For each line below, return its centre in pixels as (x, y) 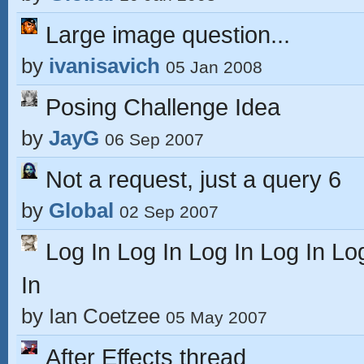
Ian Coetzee (104, 316)
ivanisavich (104, 66)
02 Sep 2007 (169, 212)
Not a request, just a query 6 (193, 179)
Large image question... (168, 35)
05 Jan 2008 (214, 67)
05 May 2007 (217, 317)
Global (81, 210)
